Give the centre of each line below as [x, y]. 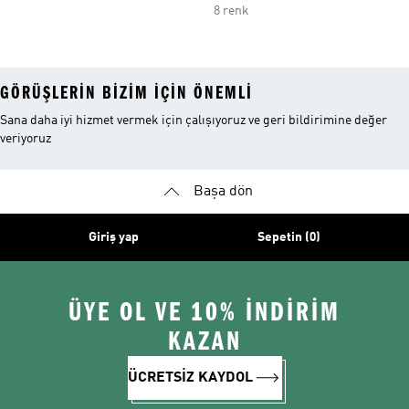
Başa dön [223, 192]
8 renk [231, 11]
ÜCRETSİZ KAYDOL [190, 378]
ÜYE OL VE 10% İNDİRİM [204, 312]
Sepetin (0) [289, 237]
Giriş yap [114, 237]
